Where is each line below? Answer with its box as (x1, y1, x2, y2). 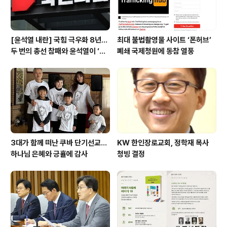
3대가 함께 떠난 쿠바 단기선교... (11, 138, 107, 148)
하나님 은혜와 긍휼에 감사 (11, 149, 88, 159)
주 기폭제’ (11, 57, 41, 67)
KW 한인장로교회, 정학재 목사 (117, 138, 209, 148)
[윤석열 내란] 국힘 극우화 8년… (11, 35, 107, 45)
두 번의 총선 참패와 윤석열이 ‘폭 (11, 46, 106, 56)
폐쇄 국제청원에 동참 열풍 (117, 46, 194, 56)
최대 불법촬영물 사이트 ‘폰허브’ (117, 35, 211, 45)
